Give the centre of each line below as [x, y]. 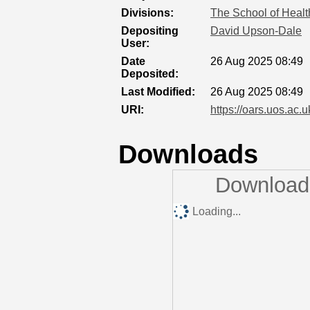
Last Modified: [158, 92]
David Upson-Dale [256, 31]
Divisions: [147, 13]
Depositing [150, 31]
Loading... [216, 211]
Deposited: [150, 74]
